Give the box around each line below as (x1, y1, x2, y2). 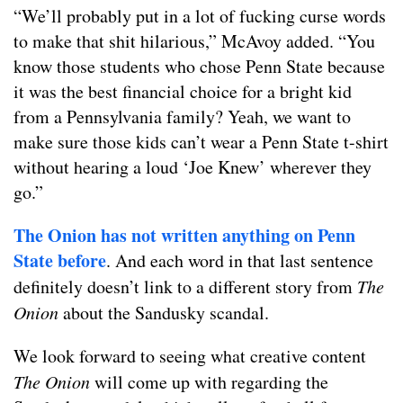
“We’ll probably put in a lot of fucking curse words (13, 4, 386, 29)
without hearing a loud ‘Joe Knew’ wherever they (13, 155, 372, 180)
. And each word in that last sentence (106, 248, 373, 273)
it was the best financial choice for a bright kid (13, 79, 352, 104)
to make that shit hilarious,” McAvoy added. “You (13, 29, 375, 54)
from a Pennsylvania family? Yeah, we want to (13, 104, 351, 130)
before (58, 247, 106, 274)
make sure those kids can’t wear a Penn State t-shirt (13, 130, 389, 155)
